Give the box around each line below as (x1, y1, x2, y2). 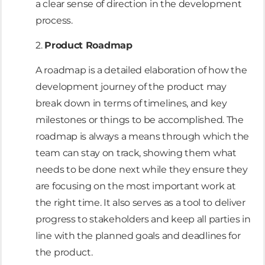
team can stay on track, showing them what (35, 147, 237, 159)
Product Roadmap (44, 40, 132, 51)
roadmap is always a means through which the (35, 131, 250, 143)
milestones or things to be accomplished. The (35, 114, 244, 126)
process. (35, 14, 73, 26)
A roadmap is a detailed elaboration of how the (35, 64, 247, 76)
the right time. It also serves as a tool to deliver (35, 197, 245, 209)
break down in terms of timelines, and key (35, 98, 227, 109)
